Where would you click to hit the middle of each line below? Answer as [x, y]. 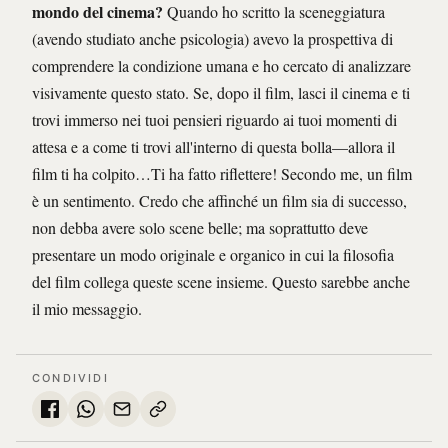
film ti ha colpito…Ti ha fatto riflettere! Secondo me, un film [222, 174]
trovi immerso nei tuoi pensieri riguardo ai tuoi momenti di [214, 120]
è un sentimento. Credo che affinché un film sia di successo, [219, 201]
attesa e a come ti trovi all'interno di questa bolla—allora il [213, 147]
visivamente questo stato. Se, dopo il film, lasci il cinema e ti [221, 93]
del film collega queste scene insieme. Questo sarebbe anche [221, 282]
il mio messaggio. [87, 309]
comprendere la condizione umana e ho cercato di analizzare [221, 66]
